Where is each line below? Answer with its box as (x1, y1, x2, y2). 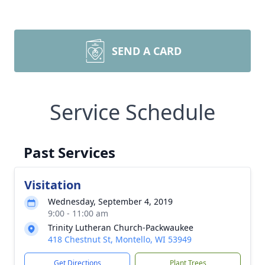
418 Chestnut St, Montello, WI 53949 (48, 234, 192, 245)
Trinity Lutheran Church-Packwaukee (48, 222, 193, 233)
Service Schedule (50, 98, 215, 127)
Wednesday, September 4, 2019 (48, 196, 173, 207)
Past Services (24, 143, 115, 162)
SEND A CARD (112, 44, 182, 58)
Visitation (24, 177, 81, 193)
